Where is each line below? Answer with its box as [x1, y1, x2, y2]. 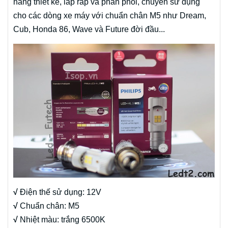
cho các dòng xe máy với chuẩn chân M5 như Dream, [13, 11, 206, 20]
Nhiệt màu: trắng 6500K [18, 215, 105, 224]
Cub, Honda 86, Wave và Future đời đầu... [13, 24, 165, 34]
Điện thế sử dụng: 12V [18, 188, 101, 197]
